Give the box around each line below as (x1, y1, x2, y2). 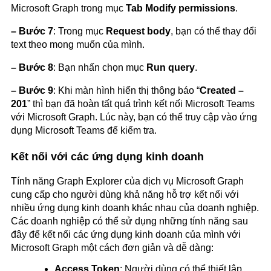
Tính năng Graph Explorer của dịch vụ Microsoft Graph (11, 175, 244, 186)
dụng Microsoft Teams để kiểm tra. (11, 125, 157, 135)
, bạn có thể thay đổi (171, 25, 256, 36)
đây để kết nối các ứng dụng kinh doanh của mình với (11, 229, 241, 240)
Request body (106, 25, 171, 36)
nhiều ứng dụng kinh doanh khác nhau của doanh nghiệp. (11, 202, 259, 213)
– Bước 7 (11, 25, 53, 36)
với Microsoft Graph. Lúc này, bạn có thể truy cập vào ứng (11, 111, 257, 122)
